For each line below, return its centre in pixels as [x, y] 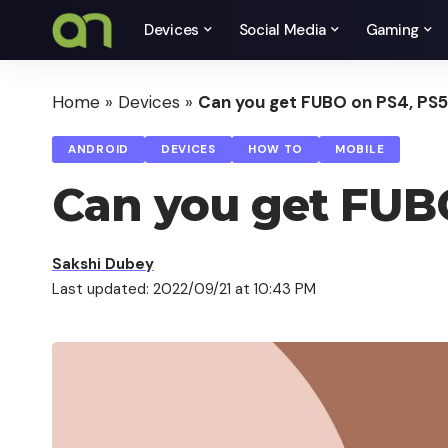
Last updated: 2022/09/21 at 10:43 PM [184, 289]
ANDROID [98, 149]
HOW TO [275, 149]
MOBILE [360, 149]
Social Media [282, 30]
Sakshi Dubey [103, 264]
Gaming [392, 30]
